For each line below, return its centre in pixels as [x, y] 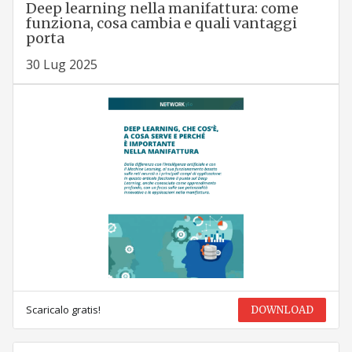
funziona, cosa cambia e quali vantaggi [161, 24]
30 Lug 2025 [61, 65]
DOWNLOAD [282, 310]
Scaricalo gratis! [63, 310]
